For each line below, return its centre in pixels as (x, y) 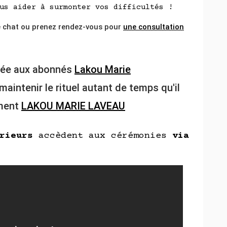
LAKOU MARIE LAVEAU (73, 106)
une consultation (154, 27)
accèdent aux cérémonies (103, 136)
